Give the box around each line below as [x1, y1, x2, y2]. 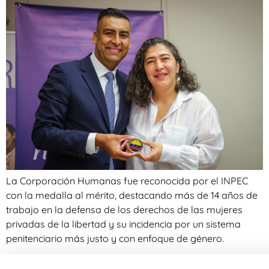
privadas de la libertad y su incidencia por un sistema [6, 217, 241, 230]
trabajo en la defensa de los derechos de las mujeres [6, 203, 243, 216]
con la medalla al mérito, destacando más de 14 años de [6, 189, 258, 201]
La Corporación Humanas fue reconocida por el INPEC [6, 174, 248, 187]
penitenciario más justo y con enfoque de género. [6, 232, 224, 244]
